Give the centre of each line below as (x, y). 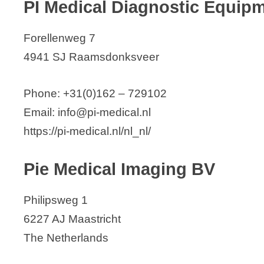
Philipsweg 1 (56, 200)
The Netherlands (66, 237)
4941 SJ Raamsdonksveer (91, 57)
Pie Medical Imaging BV (119, 169)
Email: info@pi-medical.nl (87, 113)
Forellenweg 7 (60, 38)
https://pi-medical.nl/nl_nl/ (87, 131)
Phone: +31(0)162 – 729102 (95, 94)
